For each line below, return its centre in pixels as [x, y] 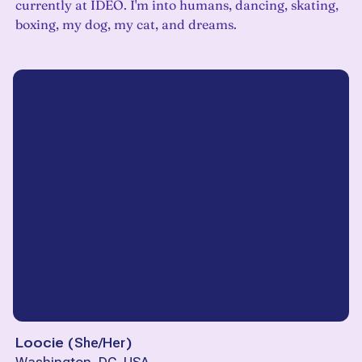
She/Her [100, 343]
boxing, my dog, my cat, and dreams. [126, 25]
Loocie [40, 343]
